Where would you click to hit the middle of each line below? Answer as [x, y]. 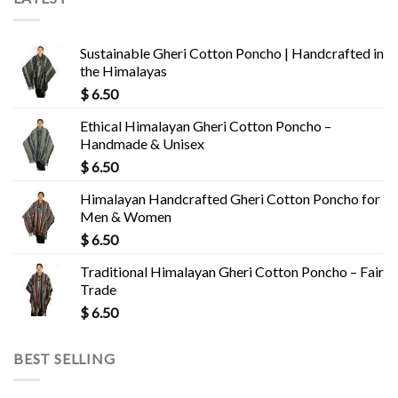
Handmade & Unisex [142, 143]
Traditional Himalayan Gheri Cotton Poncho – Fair [232, 271]
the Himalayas [123, 70]
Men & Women [126, 216]
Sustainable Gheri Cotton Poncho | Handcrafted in [232, 52]
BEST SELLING [64, 358]
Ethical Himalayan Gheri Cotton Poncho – [206, 125]
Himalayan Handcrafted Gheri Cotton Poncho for [230, 198]
